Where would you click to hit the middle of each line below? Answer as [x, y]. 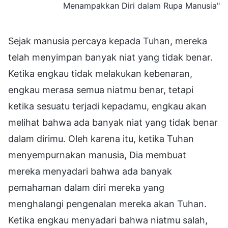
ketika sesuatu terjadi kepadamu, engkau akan [107, 106]
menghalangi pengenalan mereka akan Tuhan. [107, 204]
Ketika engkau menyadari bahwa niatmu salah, [108, 220]
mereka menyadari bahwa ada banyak [90, 171]
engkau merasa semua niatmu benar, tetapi [101, 90]
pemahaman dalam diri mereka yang [86, 187]
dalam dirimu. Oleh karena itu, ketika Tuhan [101, 138]
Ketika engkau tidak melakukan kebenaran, [100, 73]
